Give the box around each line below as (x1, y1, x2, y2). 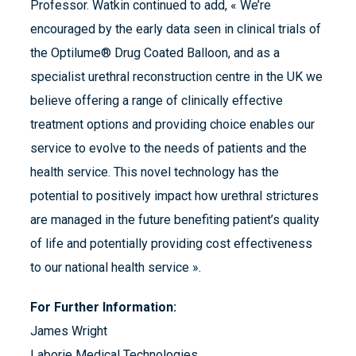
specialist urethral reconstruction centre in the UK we (30, 69, 323, 85)
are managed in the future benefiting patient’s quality (30, 212, 319, 228)
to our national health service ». (30, 260, 201, 276)
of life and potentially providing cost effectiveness (30, 236, 312, 252)
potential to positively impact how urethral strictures (30, 188, 319, 204)
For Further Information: (30, 300, 176, 315)
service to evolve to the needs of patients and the (30, 141, 307, 157)
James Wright (30, 323, 107, 339)
